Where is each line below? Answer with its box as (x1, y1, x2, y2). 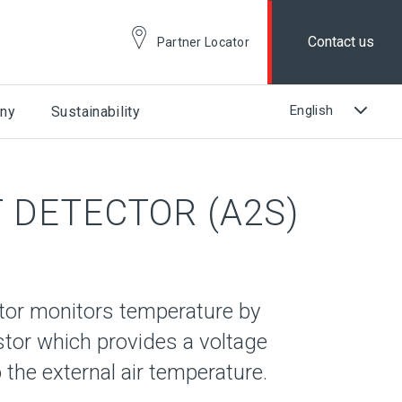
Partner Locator (156, 35, 250, 49)
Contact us (308, 33, 375, 50)
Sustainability (51, 103, 141, 120)
